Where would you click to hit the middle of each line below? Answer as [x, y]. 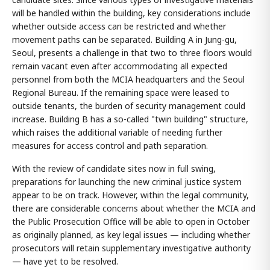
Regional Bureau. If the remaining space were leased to [121, 93]
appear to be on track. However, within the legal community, [130, 195]
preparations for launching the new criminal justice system [127, 182]
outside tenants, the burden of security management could [129, 106]
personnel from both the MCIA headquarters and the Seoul [128, 80]
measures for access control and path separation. [110, 146]
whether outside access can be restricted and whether [119, 27]
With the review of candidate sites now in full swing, [114, 169]
